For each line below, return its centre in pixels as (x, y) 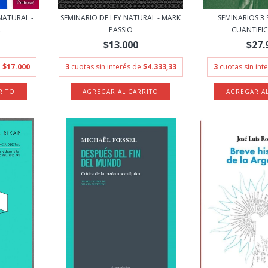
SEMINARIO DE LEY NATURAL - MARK (121, 18)
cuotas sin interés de (107, 67)
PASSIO (121, 30)
